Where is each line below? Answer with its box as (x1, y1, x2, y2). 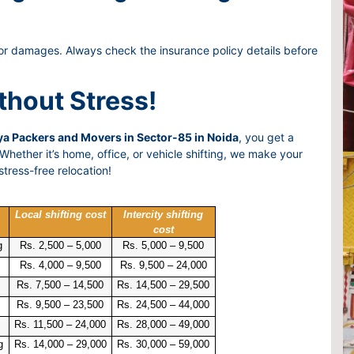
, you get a (239, 130, 294, 144)
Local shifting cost (14, 208, 106, 220)
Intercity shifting (123, 208, 203, 220)
